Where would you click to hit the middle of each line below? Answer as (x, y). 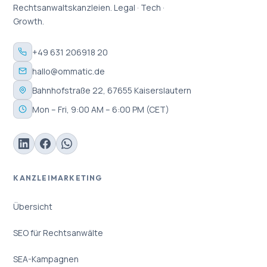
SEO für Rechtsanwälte (58, 232)
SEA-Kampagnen (46, 259)
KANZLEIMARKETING (58, 178)
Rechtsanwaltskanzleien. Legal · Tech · (89, 8)
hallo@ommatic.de (69, 71)
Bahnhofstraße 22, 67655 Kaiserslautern (112, 90)
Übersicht (33, 206)
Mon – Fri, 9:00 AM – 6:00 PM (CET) (101, 109)
